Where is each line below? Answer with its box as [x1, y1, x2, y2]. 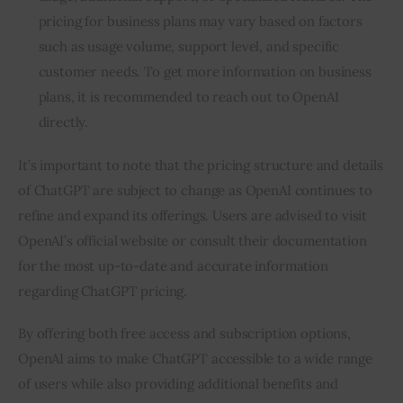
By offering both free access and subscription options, [18, 325, 351, 343]
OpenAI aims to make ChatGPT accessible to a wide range [18, 350, 372, 368]
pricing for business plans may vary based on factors [38, 13, 363, 31]
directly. [38, 113, 89, 131]
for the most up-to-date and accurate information [18, 256, 328, 274]
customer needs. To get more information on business [38, 63, 372, 81]
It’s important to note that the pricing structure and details [18, 156, 383, 174]
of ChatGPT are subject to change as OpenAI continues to [18, 181, 372, 199]
